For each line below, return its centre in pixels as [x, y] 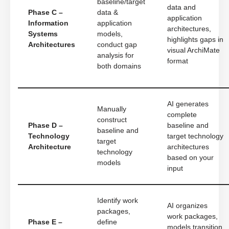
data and [181, 8]
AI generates [188, 104]
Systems [43, 34]
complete [182, 115]
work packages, [192, 217]
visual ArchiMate [193, 51]
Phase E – [45, 222]
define [107, 222]
